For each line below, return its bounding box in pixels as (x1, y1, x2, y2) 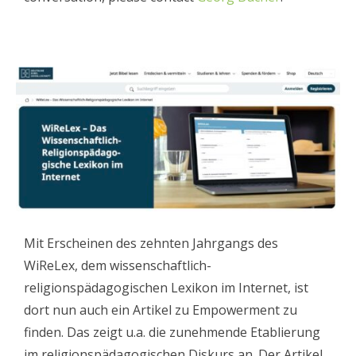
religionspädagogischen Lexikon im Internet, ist (24, 278, 308, 296)
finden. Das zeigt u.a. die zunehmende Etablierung (24, 323, 320, 341)
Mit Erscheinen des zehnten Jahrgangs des (24, 234, 278, 252)
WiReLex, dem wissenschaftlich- (24, 256, 211, 274)
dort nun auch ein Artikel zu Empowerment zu (24, 300, 297, 319)
